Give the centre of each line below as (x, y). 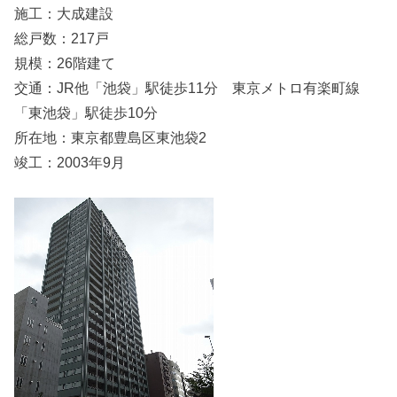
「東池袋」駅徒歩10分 (86, 112)
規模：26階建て (65, 62)
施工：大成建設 (64, 13)
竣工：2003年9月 (70, 162)
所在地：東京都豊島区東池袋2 (111, 137)
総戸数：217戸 (62, 38)
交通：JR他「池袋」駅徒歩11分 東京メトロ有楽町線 (187, 87)
